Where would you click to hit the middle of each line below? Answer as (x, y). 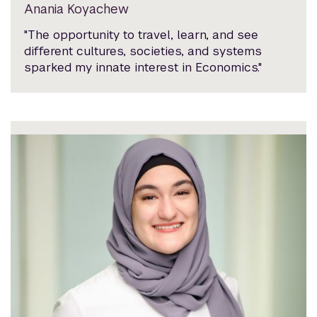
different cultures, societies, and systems (143, 51)
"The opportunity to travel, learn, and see (142, 34)
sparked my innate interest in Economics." (143, 67)
